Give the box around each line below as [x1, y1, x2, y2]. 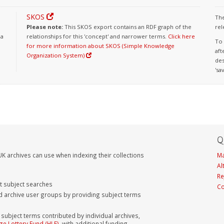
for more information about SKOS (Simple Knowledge [26, 42, 174, 49]
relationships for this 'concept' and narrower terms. [26, 32, 168, 40]
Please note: [26, 23, 63, 30]
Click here [167, 32, 195, 40]
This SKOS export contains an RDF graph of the [62, 23, 191, 30]
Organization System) [26, 51, 86, 59]
